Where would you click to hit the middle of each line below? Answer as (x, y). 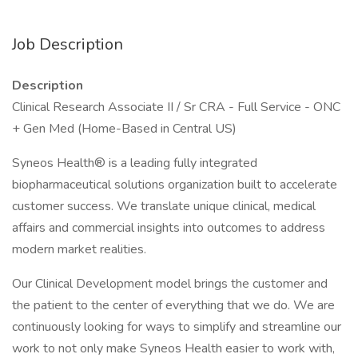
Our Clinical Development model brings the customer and (170, 284)
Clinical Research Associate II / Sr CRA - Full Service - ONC (176, 107)
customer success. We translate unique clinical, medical (164, 206)
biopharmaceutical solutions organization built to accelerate (175, 185)
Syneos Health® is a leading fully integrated (135, 163)
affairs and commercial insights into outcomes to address (169, 228)
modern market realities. (79, 249)
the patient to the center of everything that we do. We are (173, 305)
